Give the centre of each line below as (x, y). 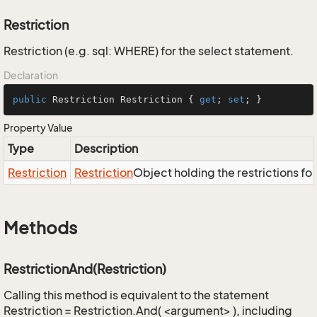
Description (106, 149)
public (30, 99)
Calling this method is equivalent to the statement (136, 295)
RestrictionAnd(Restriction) (85, 269)
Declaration (31, 75)
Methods (40, 228)
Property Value (38, 128)
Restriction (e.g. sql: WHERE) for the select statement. (149, 51)
